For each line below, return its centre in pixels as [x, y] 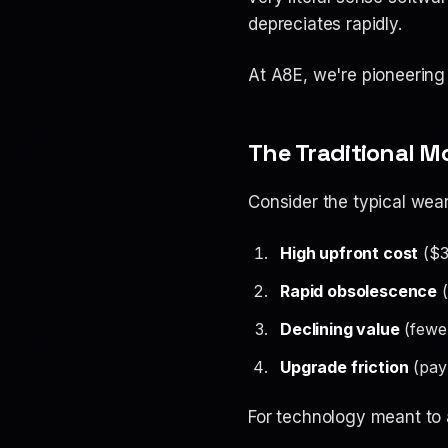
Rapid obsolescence [359, 291]
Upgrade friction [344, 367]
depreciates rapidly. [325, 24]
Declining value [340, 329]
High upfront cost [349, 253]
